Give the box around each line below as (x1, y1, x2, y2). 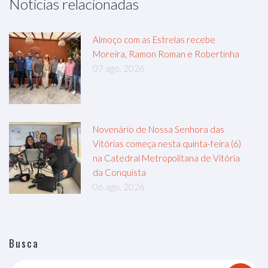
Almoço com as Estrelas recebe (93, 34, 215, 45)
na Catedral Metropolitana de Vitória (93, 153, 240, 164)
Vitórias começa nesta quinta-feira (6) (93, 138, 241, 150)
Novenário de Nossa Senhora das (93, 124, 224, 135)
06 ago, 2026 (93, 181, 145, 193)
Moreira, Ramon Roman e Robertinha (93, 48, 239, 60)
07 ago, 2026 (93, 63, 145, 74)
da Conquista (93, 167, 146, 178)
